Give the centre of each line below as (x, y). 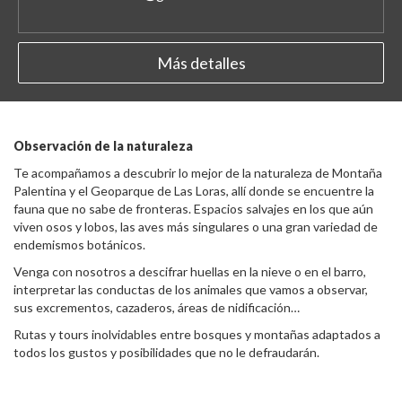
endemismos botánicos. (79, 245)
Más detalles (201, 63)
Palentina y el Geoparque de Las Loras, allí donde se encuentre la (194, 191)
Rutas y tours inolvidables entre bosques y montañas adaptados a (197, 334)
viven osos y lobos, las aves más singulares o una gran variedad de (196, 227)
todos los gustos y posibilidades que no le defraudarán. (166, 352)
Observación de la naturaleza (103, 146)
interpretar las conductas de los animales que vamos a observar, (191, 289)
